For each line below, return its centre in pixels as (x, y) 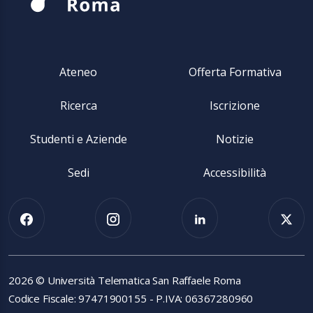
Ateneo (78, 72)
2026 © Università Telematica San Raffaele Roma (125, 280)
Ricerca (78, 105)
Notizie (235, 139)
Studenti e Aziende (78, 139)
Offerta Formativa (235, 72)
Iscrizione (235, 105)
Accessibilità (235, 172)
